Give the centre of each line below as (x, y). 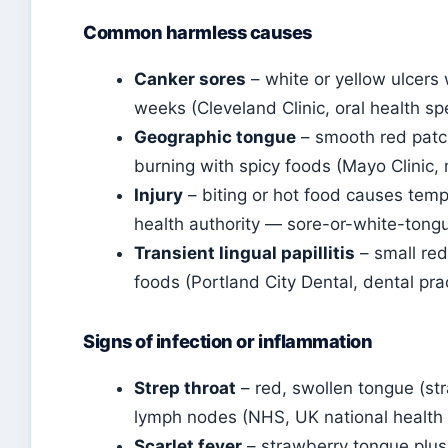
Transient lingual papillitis (244, 253)
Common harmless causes (197, 32)
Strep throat (185, 388)
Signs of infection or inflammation (228, 341)
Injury (158, 195)
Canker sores (190, 79)
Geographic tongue (215, 137)
